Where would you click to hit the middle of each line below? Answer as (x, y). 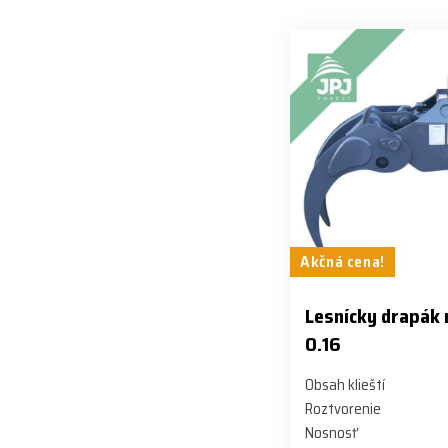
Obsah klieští (345, 385)
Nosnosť (331, 433)
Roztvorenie (343, 409)
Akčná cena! (343, 262)
